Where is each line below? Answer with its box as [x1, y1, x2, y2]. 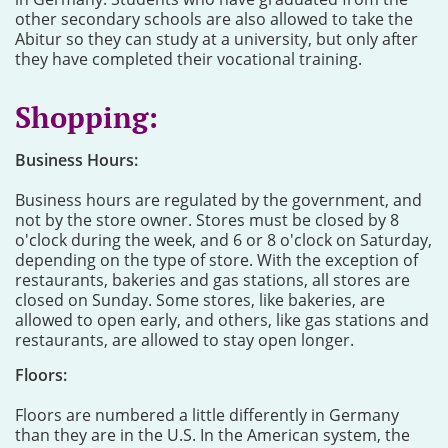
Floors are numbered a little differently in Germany [15, 404, 399, 426]
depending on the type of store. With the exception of [15, 249, 418, 271]
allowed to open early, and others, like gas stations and [15, 309, 429, 331]
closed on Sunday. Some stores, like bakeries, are [15, 289, 385, 311]
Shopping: [15, 98, 158, 136]
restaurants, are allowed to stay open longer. [15, 329, 354, 351]
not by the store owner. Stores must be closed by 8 [15, 209, 399, 231]
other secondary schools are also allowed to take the [15, 8, 413, 30]
